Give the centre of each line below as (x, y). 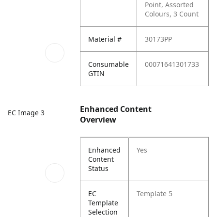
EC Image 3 (26, 113)
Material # (105, 39)
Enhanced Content (116, 109)
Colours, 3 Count (172, 14)
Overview (98, 120)
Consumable (109, 64)
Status (99, 168)
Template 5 (155, 194)
